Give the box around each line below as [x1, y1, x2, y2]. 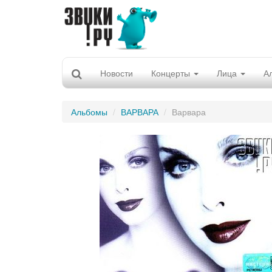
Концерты [151, 67, 192, 79]
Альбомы [71, 106, 107, 118]
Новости [100, 67, 133, 79]
